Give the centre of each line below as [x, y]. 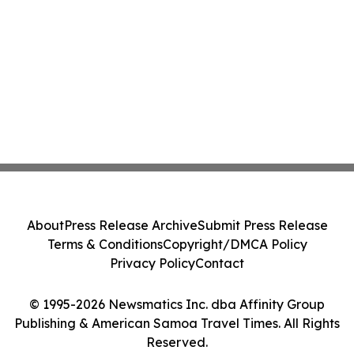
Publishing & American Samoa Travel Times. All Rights [177, 323]
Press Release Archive [130, 225]
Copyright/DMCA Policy [235, 244]
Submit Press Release [262, 225]
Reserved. [177, 342]
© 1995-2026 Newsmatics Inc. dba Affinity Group [177, 304]
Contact [220, 263]
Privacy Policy [153, 263]
